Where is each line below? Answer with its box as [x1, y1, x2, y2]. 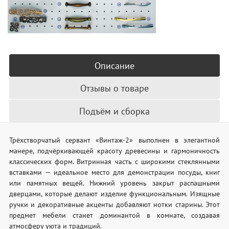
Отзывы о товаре [80, 82, 149, 94]
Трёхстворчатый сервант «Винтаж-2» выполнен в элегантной [9, 135, 220, 145]
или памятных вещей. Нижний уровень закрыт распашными [9, 178, 220, 188]
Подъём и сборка [79, 105, 150, 117]
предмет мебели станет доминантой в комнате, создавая [9, 210, 220, 220]
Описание [95, 59, 134, 72]
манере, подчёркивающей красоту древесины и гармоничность [9, 146, 220, 155]
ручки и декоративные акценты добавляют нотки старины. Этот [9, 199, 220, 209]
